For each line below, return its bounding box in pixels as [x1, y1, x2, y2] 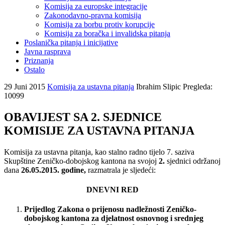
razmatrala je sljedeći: [86, 165, 156, 174]
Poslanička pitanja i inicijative [24, 38, 118, 47]
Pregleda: [183, 82, 212, 91]
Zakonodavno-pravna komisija [44, 11, 141, 20]
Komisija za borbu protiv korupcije [44, 20, 155, 29]
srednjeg [174, 214, 203, 223]
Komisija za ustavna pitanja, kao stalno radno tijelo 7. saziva [4, 147, 194, 156]
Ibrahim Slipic [136, 82, 181, 91]
